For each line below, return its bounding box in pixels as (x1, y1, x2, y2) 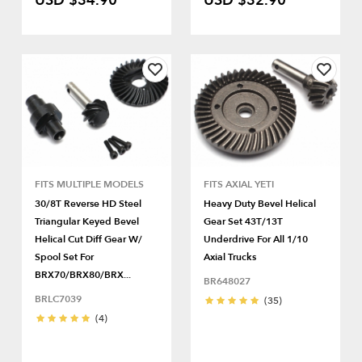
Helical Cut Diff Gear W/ (35, 233, 142, 246)
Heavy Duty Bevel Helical (204, 197, 316, 211)
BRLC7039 (35, 293, 82, 306)
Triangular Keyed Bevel (35, 215, 139, 229)
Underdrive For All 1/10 (204, 233, 308, 246)
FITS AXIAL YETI (204, 178, 274, 192)
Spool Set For (35, 250, 94, 264)
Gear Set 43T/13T (204, 215, 283, 229)
